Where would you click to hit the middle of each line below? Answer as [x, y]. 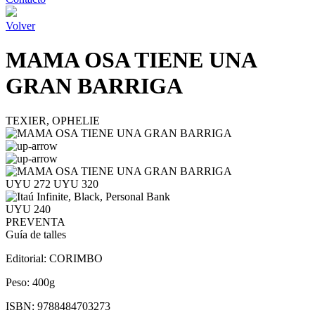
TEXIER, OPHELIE [53, 120]
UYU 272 [30, 184]
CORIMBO [76, 258]
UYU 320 [76, 184]
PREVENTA [36, 221]
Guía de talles [36, 234]
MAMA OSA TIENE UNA [131, 60]
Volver [20, 26]
